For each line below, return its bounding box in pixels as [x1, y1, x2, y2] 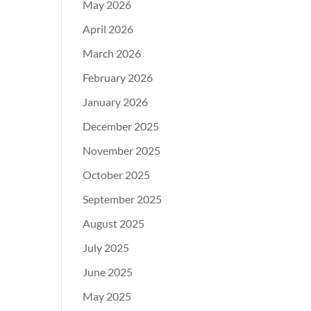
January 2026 [83, 95, 149, 109]
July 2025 [83, 241, 130, 255]
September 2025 [83, 192, 162, 206]
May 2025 [83, 289, 132, 303]
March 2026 [83, 47, 142, 60]
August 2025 [83, 217, 145, 230]
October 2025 [83, 168, 151, 182]
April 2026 [83, 22, 134, 36]
